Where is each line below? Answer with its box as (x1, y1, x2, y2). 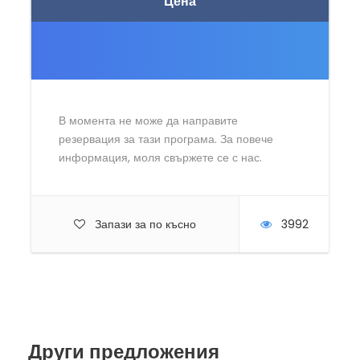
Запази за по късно (95, 215, 196, 232)
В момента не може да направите (59, 112, 238, 129)
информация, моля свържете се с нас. (59, 149, 262, 166)
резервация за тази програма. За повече (59, 130, 273, 147)
